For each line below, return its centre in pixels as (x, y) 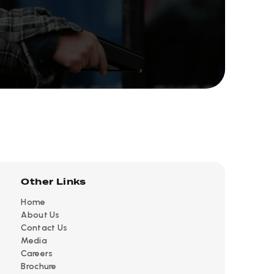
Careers (37, 254)
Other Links (54, 182)
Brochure (39, 267)
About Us (40, 215)
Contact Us (44, 228)
